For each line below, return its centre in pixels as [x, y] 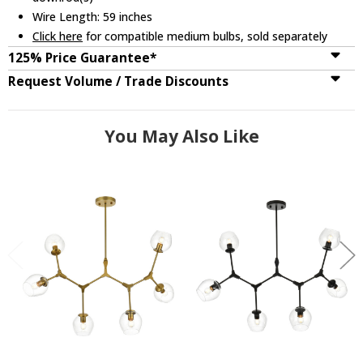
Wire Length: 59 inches [93, 16]
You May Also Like [181, 136]
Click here [58, 36]
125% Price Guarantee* [82, 58]
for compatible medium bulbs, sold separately [205, 36]
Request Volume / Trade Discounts [118, 81]
